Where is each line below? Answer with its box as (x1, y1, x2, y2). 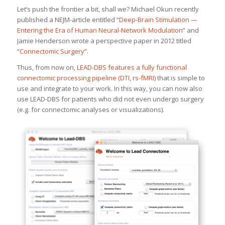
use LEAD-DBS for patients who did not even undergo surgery (17, 94, 204, 104)
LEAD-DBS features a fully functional (76, 63, 187, 72)
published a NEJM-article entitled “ (17, 15, 119, 24)
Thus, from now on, (17, 63, 77, 72)
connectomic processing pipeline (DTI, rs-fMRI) (17, 73, 156, 83)
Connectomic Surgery (19, 46, 84, 56)
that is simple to (155, 73, 205, 83)
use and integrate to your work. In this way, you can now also (17, 84, 202, 93)
